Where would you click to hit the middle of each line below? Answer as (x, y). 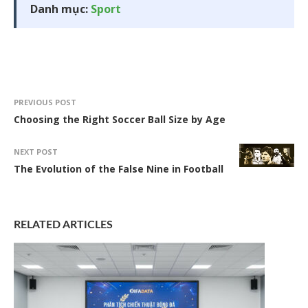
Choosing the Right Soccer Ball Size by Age (120, 119)
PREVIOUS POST (45, 102)
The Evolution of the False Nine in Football (119, 169)
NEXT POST (36, 152)
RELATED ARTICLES (63, 225)
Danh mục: (60, 9)
